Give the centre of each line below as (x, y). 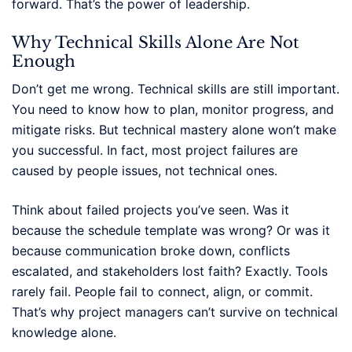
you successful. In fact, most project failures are (155, 150)
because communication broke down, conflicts (151, 250)
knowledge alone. (64, 332)
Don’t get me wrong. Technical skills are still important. (176, 88)
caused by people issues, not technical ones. (145, 170)
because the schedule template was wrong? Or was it (171, 230)
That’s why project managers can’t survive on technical (175, 312)
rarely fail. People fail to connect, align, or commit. (162, 291)
